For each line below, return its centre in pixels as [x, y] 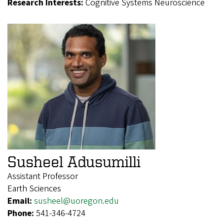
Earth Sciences [34, 188]
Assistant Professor [43, 176]
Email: [21, 201]
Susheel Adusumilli [74, 161]
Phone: [22, 213]
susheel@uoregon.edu [76, 201]
